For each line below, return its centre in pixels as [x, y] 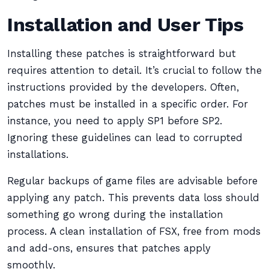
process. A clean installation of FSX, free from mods [134, 231]
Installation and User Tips [125, 25]
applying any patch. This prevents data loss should [133, 198]
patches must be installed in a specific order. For [128, 104]
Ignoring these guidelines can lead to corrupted [125, 138]
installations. [38, 155]
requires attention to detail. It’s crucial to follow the [134, 71]
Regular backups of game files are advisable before [132, 181]
